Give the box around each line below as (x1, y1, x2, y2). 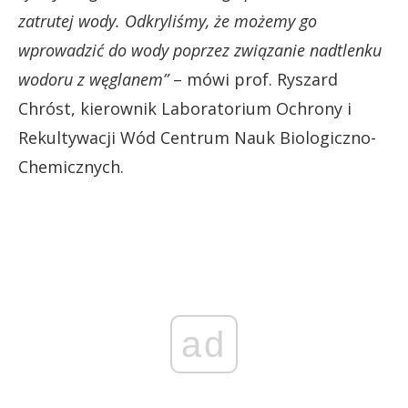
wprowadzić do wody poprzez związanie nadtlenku (18, 38, 382, 61)
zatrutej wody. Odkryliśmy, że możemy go (18, 9, 317, 32)
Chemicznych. (18, 155, 124, 178)
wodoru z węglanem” (18, 67, 168, 90)
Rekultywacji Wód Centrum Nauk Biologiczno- (18, 126, 376, 148)
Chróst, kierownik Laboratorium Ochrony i (18, 97, 352, 119)
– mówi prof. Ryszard (168, 67, 338, 90)
